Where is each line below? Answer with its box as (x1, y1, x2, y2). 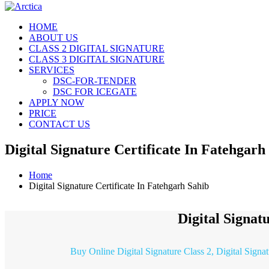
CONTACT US (29, 118, 90, 129)
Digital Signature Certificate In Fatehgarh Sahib (29, 180, 209, 191)
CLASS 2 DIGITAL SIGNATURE (29, 43, 165, 53)
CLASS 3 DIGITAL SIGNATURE (29, 53, 165, 64)
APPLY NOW (29, 97, 84, 107)
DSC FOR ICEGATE (53, 86, 137, 97)
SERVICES (29, 64, 74, 75)
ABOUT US (29, 32, 78, 43)
